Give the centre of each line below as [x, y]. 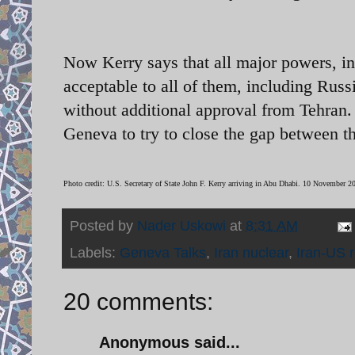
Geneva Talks [163, 252]
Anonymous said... [170, 342]
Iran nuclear [251, 252]
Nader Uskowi [181, 226]
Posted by [103, 226]
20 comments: [138, 301]
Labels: [95, 252]
